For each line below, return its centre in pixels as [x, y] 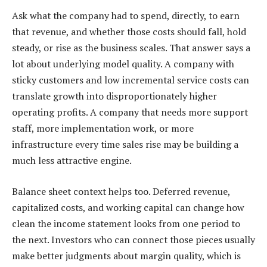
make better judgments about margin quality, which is [126, 255]
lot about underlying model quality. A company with [123, 63]
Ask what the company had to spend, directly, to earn [126, 15]
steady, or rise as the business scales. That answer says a [131, 47]
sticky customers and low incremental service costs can [131, 80]
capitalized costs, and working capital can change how [128, 207]
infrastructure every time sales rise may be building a [125, 144]
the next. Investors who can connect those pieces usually [133, 239]
